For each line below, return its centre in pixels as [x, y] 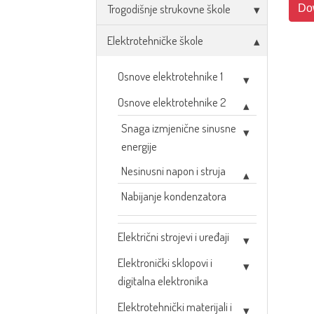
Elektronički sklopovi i [165, 262]
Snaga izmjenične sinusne [179, 128]
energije [139, 146]
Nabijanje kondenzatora [174, 196]
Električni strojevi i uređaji [173, 237]
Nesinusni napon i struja [173, 171]
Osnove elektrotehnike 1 [170, 76]
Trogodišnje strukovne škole [169, 9]
